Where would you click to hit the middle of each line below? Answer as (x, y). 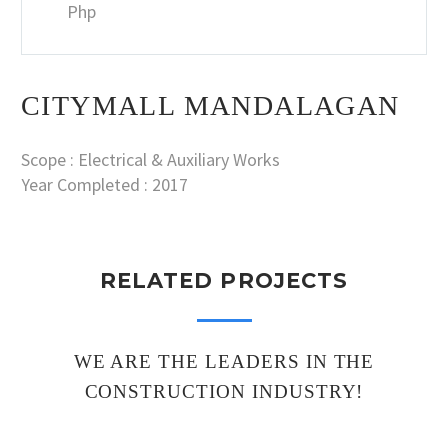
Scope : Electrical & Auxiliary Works (150, 159)
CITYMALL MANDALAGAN (210, 105)
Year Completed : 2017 (104, 184)
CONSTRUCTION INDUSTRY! (224, 391)
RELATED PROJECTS (224, 280)
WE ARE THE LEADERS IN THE (224, 361)
